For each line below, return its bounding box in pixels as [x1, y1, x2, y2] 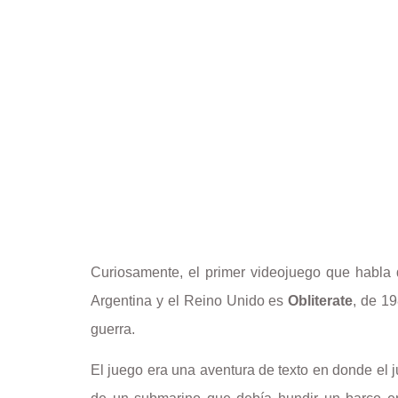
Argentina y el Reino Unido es [91, 293, 289, 309]
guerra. [91, 322, 139, 338]
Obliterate [288, 293, 354, 309]
